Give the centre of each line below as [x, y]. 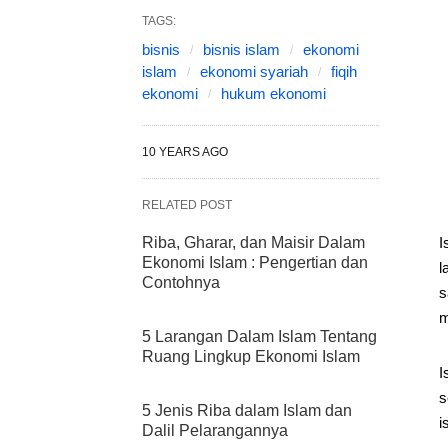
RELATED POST [187, 205]
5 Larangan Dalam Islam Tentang [259, 336]
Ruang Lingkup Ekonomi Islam [251, 356]
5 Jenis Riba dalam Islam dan [247, 410]
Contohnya [181, 282]
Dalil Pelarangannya [215, 430]
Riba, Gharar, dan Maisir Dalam [253, 242]
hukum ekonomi [273, 93]
